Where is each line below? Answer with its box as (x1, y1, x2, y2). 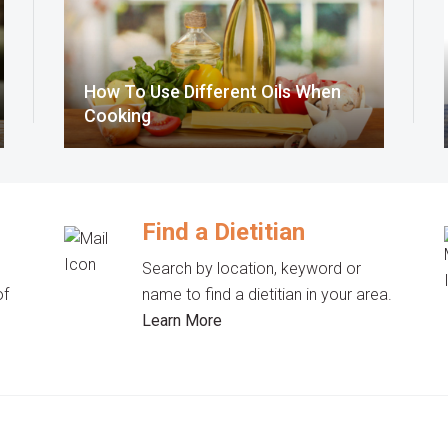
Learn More (142, 311, 223, 330)
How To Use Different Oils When (84, 81, 341, 102)
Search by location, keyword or (142, 259, 362, 278)
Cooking (84, 105, 151, 126)
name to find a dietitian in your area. (142, 285, 393, 304)
